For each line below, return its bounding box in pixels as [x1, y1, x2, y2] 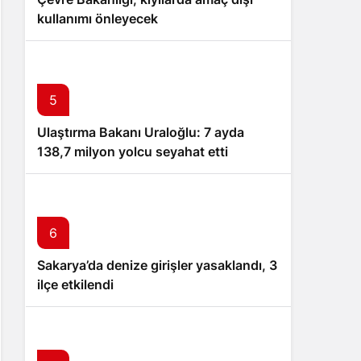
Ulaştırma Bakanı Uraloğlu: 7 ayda [37, 124, 244, 140]
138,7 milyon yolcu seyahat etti [37, 143, 228, 160]
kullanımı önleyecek [37, 10, 158, 27]
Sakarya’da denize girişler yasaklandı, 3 [37, 257, 277, 273]
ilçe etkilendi [37, 276, 114, 293]
